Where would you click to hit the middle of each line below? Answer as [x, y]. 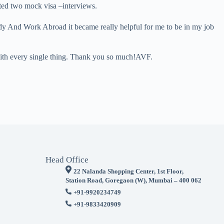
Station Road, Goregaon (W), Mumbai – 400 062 [133, 180]
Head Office [67, 160]
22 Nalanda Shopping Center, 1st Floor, [128, 171]
